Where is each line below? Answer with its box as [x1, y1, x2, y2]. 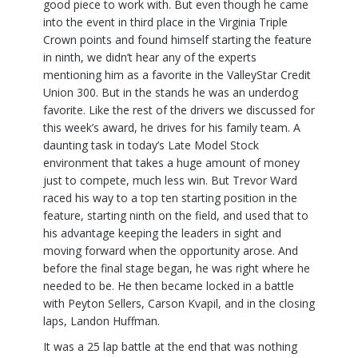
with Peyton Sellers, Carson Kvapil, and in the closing [43, 295, 315, 311]
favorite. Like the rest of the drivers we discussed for [43, 101, 315, 117]
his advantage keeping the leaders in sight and [43, 225, 281, 241]
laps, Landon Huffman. [43, 312, 160, 328]
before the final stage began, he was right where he [43, 260, 310, 276]
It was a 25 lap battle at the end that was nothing [43, 338, 297, 354]
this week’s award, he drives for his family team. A [43, 119, 300, 135]
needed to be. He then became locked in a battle [43, 277, 294, 293]
